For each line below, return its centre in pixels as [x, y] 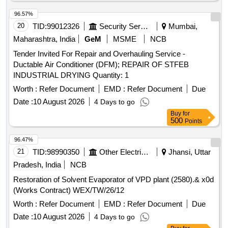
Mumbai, [182, 26]
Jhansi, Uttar [189, 152]
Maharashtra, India [44, 39]
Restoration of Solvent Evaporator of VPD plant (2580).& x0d [113, 180]
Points [193, 121]
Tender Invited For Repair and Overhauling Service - [99, 54]
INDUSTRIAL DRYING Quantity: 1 [111, 75]
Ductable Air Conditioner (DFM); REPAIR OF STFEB [101, 65]
